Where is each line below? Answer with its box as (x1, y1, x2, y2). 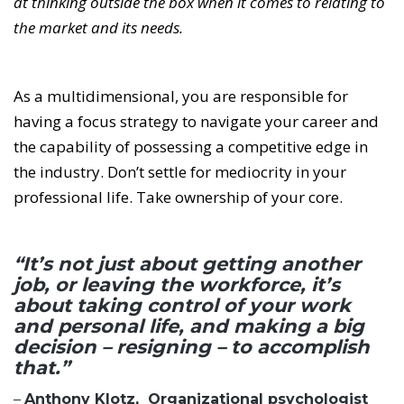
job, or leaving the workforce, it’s (14, 273, 340, 297)
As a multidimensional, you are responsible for (14, 86, 348, 107)
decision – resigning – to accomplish (14, 335, 370, 359)
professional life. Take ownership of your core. (14, 187, 346, 208)
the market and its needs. (14, 17, 183, 39)
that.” (14, 356, 75, 380)
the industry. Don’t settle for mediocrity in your (14, 161, 346, 183)
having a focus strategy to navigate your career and (14, 111, 379, 133)
